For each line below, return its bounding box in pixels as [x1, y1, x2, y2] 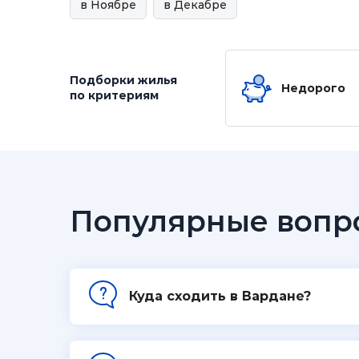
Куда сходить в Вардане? [129, 288, 311, 304]
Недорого [281, 81, 345, 95]
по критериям [70, 88, 159, 103]
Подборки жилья [70, 73, 177, 87]
